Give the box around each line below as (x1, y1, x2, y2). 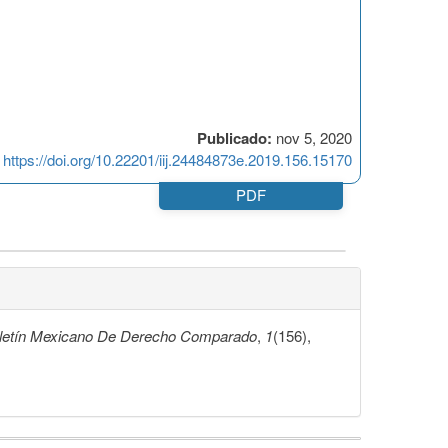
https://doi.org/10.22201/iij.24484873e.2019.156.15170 (3, 149, 352, 171)
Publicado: (197, 127, 272, 150)
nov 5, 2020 (272, 127, 352, 149)
